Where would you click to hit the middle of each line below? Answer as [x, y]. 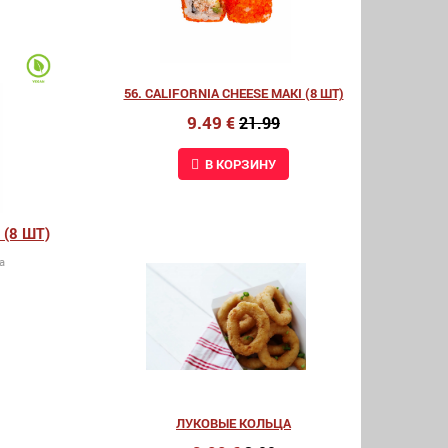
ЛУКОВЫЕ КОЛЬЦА [233, 423]
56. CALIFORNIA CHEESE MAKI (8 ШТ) [233, 93]
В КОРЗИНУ [240, 164]
